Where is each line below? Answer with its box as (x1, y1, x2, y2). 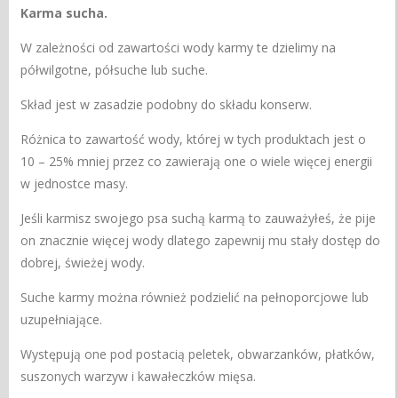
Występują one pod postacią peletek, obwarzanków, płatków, (20, 345, 376, 362)
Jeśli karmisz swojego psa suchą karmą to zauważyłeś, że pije (20, 209, 377, 227)
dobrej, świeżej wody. (20, 253, 146, 271)
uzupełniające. (20, 310, 103, 328)
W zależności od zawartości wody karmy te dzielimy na (20, 38, 337, 56)
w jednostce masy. (20, 174, 129, 192)
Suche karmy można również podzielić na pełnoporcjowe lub (20, 288, 370, 306)
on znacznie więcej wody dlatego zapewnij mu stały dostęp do (20, 231, 381, 249)
